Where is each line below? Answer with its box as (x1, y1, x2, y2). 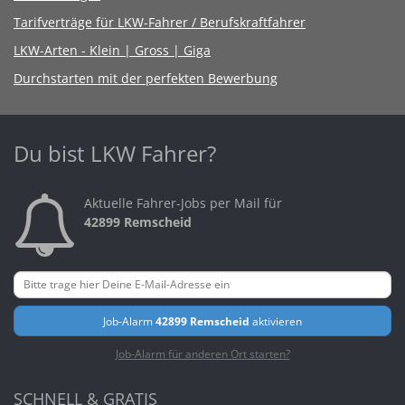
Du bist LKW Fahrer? (14, 137, 216, 168)
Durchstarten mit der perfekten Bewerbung (14, 69, 278, 87)
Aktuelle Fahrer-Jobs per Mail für (84, 193, 282, 212)
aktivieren (250, 313, 302, 328)
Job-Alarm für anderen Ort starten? (115, 345, 290, 361)
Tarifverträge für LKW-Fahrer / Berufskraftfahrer (14, 13, 306, 31)
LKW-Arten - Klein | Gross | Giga (14, 41, 211, 59)
